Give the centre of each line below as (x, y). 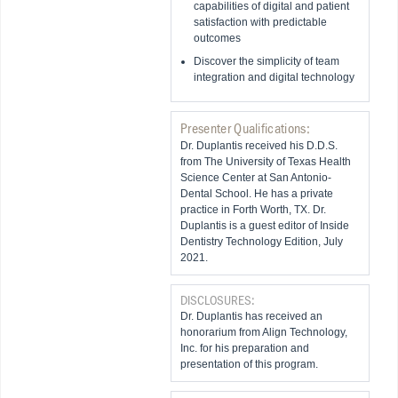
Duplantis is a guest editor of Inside (265, 226)
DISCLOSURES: (218, 301)
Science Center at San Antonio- (256, 178)
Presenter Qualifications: (245, 129)
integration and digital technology (274, 77)
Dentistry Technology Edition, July (262, 242)
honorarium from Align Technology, (264, 332)
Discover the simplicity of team (267, 61)
